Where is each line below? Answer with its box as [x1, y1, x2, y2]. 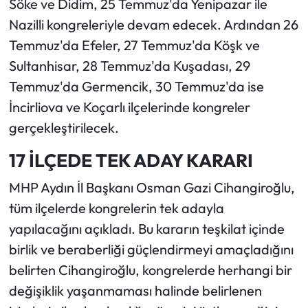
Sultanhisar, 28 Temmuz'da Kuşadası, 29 [8, 57, 250, 75]
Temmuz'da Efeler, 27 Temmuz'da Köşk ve [8, 36, 260, 54]
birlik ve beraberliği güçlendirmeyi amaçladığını [8, 240, 294, 258]
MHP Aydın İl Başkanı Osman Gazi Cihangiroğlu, [8, 178, 295, 196]
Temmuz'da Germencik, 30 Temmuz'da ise [8, 78, 264, 96]
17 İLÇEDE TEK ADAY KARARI [8, 148, 253, 173]
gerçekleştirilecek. [8, 119, 119, 137]
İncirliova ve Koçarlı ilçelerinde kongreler [8, 98, 250, 116]
